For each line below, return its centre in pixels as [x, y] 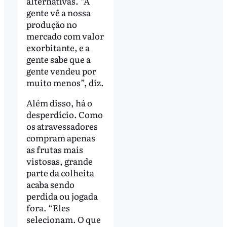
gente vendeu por [61, 71]
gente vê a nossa [58, 13]
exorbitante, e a [58, 48]
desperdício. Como [64, 115]
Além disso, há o [59, 103]
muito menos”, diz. [65, 83]
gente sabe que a [58, 59]
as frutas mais [54, 149]
